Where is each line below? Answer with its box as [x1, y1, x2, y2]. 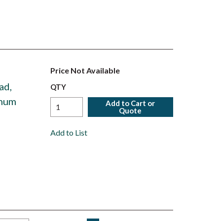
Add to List [50, 128, 88, 137]
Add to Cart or [106, 99, 155, 108]
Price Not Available [50, 66, 120, 75]
